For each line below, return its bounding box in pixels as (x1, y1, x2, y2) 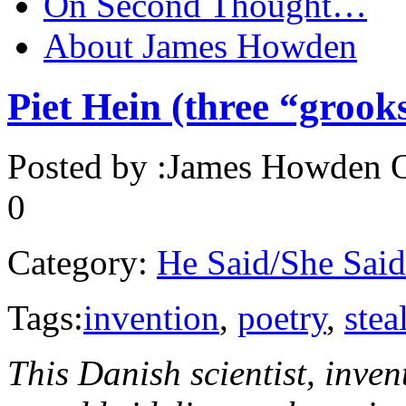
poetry (237, 298, 326, 338)
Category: (7, 243, 148, 283)
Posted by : (7, 147, 167, 187)
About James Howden (43, 25, 357, 65)
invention (83, 298, 219, 338)
